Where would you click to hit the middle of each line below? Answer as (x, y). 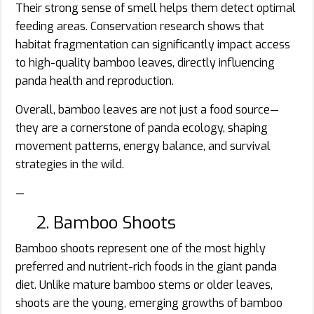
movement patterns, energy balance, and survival (143, 146)
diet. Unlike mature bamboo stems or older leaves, (144, 285)
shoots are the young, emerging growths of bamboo (149, 303)
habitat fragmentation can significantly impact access (153, 44)
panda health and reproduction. (95, 81)
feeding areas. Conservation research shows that (140, 26)
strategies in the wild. (70, 164)
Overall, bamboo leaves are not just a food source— (147, 109)
